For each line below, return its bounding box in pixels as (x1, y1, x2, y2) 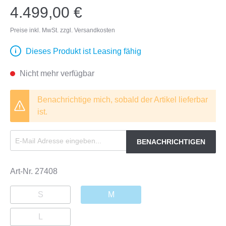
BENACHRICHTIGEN (137, 138, 205, 146)
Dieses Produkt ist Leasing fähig (26, 47, 141, 55)
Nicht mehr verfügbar (18, 69, 94, 78)
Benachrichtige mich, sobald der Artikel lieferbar (37, 95, 208, 104)
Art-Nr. (10, 167, 35, 176)
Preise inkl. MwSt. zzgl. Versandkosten (10, 27, 115, 34)
